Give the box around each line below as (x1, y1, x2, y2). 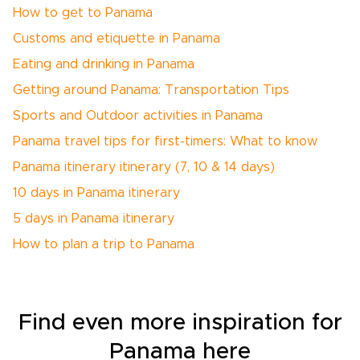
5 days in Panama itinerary (13, 212, 174, 225)
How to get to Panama (13, 6, 153, 19)
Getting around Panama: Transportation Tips (13, 84, 289, 96)
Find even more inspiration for (18, 312, 342, 334)
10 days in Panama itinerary (13, 186, 180, 199)
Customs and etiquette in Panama (13, 32, 220, 45)
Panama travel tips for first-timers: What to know (13, 135, 317, 148)
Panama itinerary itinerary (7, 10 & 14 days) (13, 161, 275, 174)
